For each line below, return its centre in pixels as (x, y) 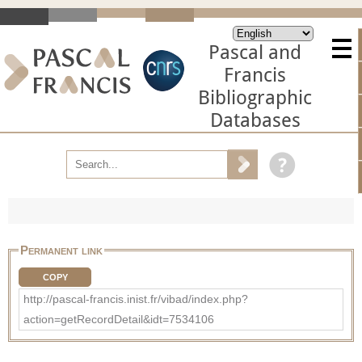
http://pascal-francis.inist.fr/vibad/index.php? (136, 299)
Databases (255, 120)
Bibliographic (255, 98)
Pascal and (255, 53)
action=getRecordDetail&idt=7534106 (119, 319)
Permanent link (61, 250)
